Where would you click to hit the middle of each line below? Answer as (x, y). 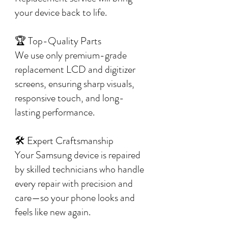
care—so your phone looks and (75, 198)
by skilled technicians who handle (79, 169)
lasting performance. (55, 112)
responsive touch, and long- (69, 98)
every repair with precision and (74, 183)
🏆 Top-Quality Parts (58, 41)
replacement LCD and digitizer (75, 69)
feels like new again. (53, 212)
